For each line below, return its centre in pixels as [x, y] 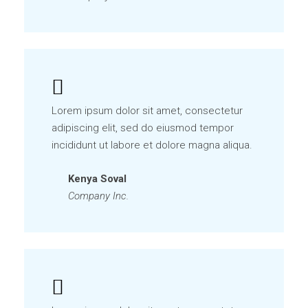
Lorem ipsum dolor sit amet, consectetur [147, 111]
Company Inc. [98, 196]
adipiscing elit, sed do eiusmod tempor [143, 128]
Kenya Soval [97, 179]
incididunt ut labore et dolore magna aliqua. [152, 145]
